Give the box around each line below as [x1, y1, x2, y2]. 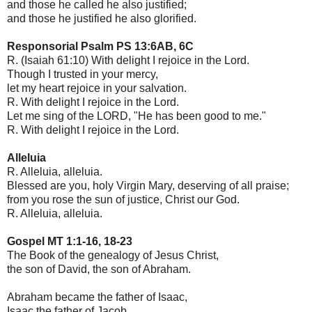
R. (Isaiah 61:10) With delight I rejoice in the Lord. [7, 54, 249, 66]
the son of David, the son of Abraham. [7, 263, 191, 275]
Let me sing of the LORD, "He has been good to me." [7, 109, 266, 122]
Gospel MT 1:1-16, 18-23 [7, 235, 132, 247]
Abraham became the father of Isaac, [7, 290, 187, 303]
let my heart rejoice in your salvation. [7, 81, 187, 94]
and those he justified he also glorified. [7, 12, 196, 24]
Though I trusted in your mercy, [7, 68, 158, 80]
